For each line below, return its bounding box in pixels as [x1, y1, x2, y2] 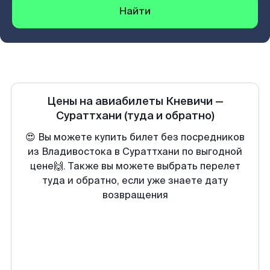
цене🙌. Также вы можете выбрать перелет [30, 160, 240, 172]
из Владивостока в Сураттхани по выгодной [28, 145, 242, 158]
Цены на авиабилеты [46, 94, 166, 108]
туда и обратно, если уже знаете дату [42, 174, 228, 187]
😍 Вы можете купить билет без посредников [25, 131, 245, 143]
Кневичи [165, 94, 213, 108]
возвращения [102, 189, 168, 201]
